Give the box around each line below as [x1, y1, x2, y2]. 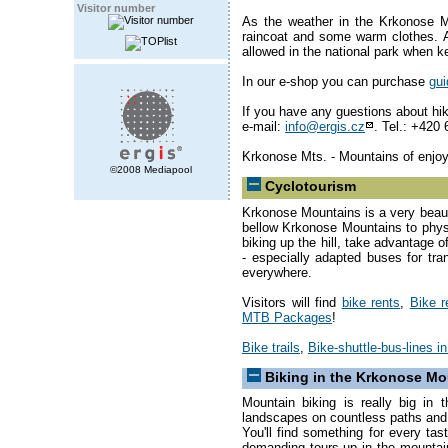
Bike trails [242, 339, 300, 355]
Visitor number [77, 2, 155, 14]
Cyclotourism [265, 178, 356, 195]
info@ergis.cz [285, 119, 365, 135]
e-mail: [242, 119, 285, 135]
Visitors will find [242, 294, 342, 310]
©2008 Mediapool [110, 164, 192, 175]
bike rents [341, 294, 401, 310]
